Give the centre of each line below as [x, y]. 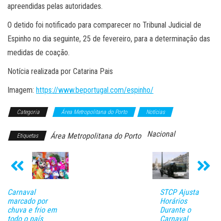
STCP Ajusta [179, 192]
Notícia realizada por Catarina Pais [60, 71]
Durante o [175, 210]
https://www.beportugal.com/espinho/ [95, 90]
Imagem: [22, 90]
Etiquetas [27, 135]
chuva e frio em [32, 210]
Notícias [155, 112]
